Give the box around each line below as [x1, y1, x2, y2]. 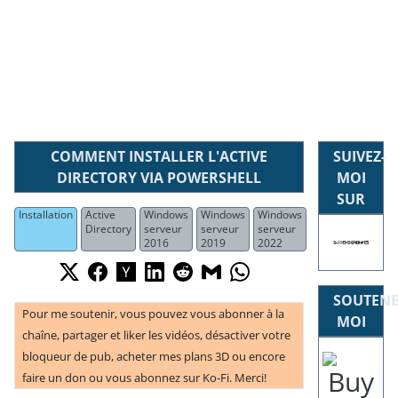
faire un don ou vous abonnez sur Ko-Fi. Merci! [22, 369, 267, 386]
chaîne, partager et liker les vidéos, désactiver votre [22, 326, 291, 343]
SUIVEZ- [333, 146, 386, 166]
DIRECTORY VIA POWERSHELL [57, 167, 262, 187]
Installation [19, 206, 73, 222]
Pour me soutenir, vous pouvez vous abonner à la [22, 305, 284, 322]
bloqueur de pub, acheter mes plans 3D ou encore [22, 347, 285, 364]
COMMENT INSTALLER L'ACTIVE [51, 146, 268, 166]
